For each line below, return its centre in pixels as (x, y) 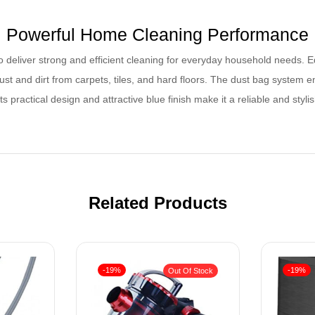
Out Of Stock (191, 271)
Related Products (157, 203)
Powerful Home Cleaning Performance (157, 34)
